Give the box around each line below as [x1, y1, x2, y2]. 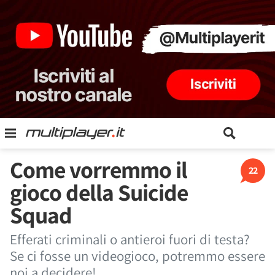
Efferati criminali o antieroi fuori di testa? [10, 230, 250, 249]
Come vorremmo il [10, 154, 187, 185]
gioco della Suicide [10, 177, 188, 207]
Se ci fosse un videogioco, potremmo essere [10, 247, 265, 265]
